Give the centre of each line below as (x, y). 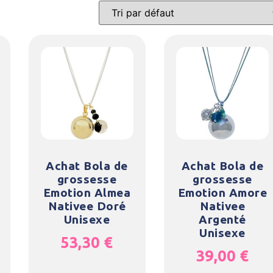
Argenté (222, 219)
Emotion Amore (222, 192)
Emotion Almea (87, 192)
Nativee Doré (87, 206)
